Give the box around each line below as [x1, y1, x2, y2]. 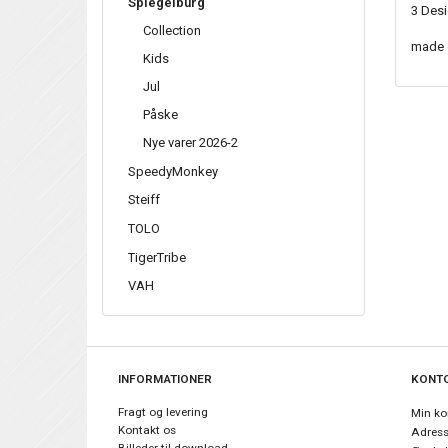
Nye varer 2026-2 [143, 134, 238, 150]
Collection [143, 22, 201, 38]
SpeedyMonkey [128, 163, 218, 179]
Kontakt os [118, 423, 176, 437]
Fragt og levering [118, 405, 208, 419]
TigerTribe [128, 249, 186, 265]
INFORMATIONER [118, 372, 212, 386]
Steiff [128, 192, 160, 208]
